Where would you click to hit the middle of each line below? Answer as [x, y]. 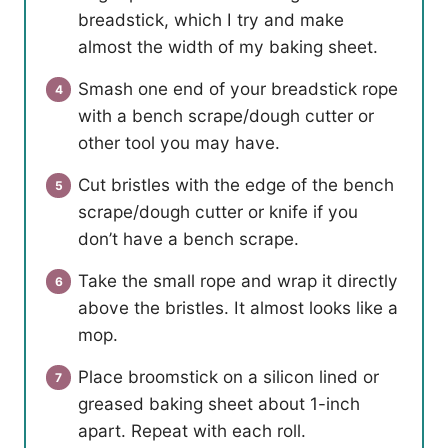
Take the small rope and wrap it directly [238, 281]
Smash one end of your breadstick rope [238, 89]
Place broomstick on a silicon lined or [228, 377]
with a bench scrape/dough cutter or [226, 116]
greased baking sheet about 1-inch [219, 404]
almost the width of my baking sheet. [228, 47]
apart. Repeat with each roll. [192, 431]
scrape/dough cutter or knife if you [218, 212]
